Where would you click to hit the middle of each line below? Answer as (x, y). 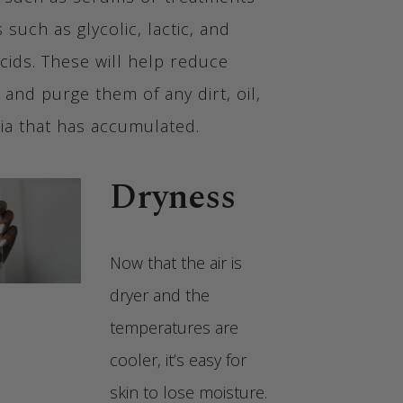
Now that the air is (176, 262)
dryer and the (160, 295)
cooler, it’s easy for (178, 359)
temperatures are (174, 327)
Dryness (177, 197)
